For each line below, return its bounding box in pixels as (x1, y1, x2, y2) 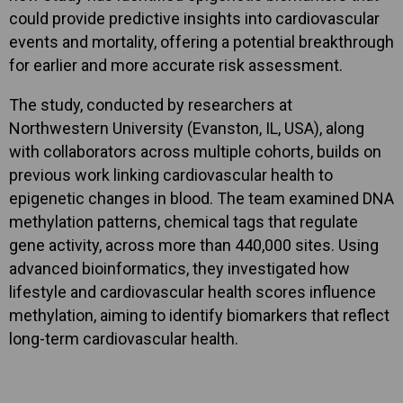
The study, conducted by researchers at (9, 95, 292, 114)
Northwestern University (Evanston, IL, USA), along (9, 119, 364, 138)
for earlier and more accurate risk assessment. (9, 56, 343, 75)
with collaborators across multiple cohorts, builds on (9, 142, 381, 161)
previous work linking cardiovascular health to (9, 166, 333, 184)
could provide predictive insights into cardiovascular (9, 9, 380, 28)
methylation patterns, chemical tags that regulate (9, 212, 358, 231)
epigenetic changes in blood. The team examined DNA (9, 189, 394, 208)
